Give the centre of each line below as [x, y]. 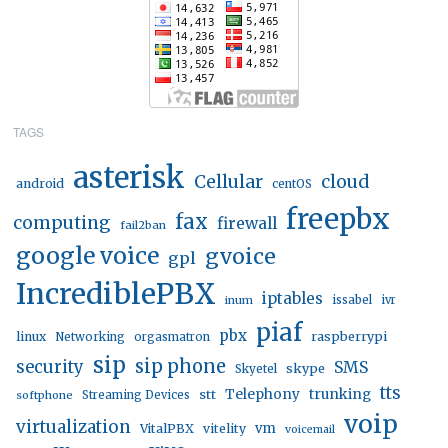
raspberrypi [349, 337]
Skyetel [256, 369]
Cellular [229, 182]
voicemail [310, 430]
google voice [88, 256]
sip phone [181, 367]
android [40, 184]
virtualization [74, 427]
